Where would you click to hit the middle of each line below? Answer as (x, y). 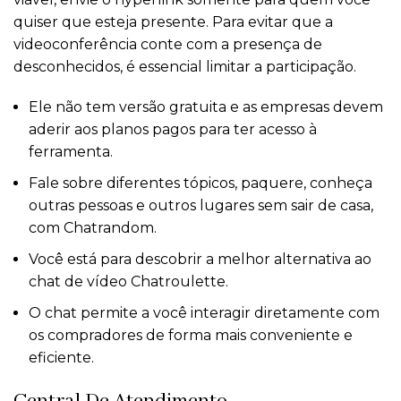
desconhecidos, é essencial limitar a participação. (185, 67)
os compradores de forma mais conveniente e (191, 336)
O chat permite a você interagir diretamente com (204, 313)
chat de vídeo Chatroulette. (128, 282)
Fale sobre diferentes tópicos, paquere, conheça (200, 183)
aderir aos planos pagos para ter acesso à (173, 130)
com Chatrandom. (93, 228)
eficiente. (61, 358)
